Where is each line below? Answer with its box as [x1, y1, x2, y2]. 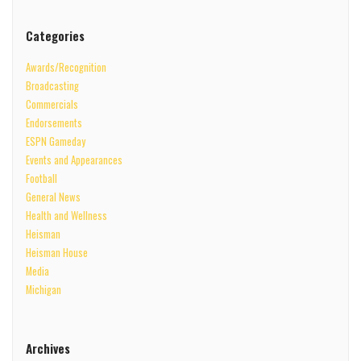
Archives [25, 339, 70, 358]
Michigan [25, 281, 61, 297]
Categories [25, 26, 85, 44]
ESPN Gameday [25, 133, 85, 149]
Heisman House [25, 244, 88, 260]
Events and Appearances [25, 151, 122, 168]
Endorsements [25, 114, 82, 131]
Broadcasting [25, 77, 79, 93]
